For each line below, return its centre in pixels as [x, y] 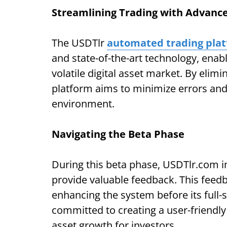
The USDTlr [79, 43]
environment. [83, 104]
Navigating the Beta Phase [118, 134]
